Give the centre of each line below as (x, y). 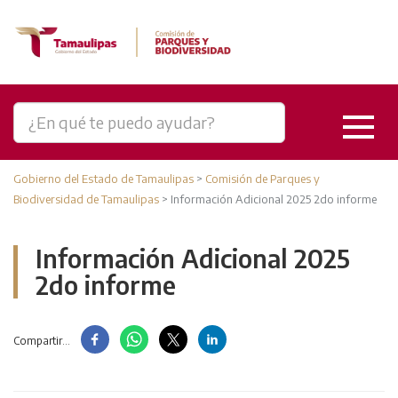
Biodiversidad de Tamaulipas (86, 199)
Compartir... (42, 341)
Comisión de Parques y (263, 179)
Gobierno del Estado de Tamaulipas (103, 179)
